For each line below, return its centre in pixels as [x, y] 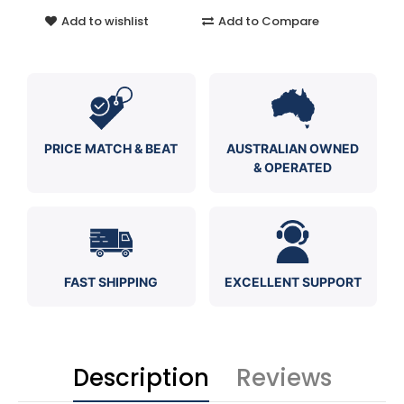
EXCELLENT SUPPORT [293, 281]
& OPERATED [293, 168]
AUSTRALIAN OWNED [293, 149]
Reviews [284, 378]
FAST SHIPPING [111, 281]
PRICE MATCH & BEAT [111, 149]
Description [141, 378]
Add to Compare [269, 22]
